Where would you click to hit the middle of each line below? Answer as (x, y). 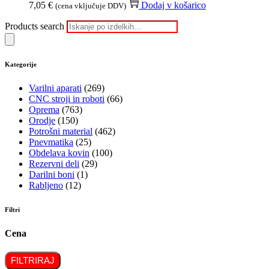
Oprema (44, 109)
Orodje (42, 120)
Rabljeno (46, 185)
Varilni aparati (55, 88)
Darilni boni (52, 174)
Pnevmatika (51, 142)
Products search (36, 26)
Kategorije (21, 64)
